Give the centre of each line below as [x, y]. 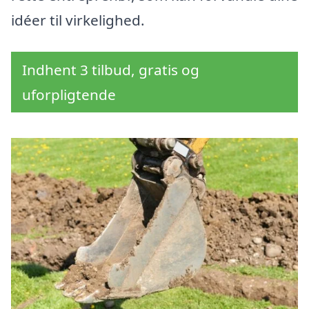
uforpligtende [69, 95]
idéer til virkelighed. [78, 20]
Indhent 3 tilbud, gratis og [111, 70]
